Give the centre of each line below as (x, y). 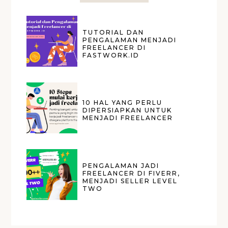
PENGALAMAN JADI (121, 165)
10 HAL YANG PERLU (123, 103)
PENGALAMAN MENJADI (130, 40)
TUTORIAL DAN (113, 32)
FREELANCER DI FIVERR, (132, 173)
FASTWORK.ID (111, 55)
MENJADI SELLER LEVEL (130, 181)
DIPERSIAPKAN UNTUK (127, 110)
